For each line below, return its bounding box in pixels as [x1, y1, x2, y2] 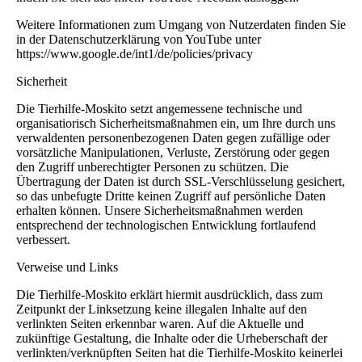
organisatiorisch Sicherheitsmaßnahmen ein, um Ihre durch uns [16, 116, 335, 130]
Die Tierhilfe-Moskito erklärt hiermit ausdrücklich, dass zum [16, 287, 322, 301]
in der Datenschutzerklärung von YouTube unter [16, 32, 261, 46]
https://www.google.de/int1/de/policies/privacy [16, 46, 253, 61]
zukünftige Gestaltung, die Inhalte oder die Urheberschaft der [16, 330, 327, 345]
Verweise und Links [16, 259, 118, 274]
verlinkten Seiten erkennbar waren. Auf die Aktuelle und [16, 316, 304, 330]
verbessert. [16, 232, 70, 246]
